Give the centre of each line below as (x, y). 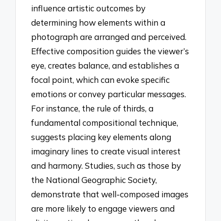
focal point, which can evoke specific (101, 79)
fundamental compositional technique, (105, 122)
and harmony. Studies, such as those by (106, 165)
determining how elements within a (98, 22)
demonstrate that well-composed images (110, 194)
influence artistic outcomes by (89, 8)
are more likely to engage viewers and (103, 208)
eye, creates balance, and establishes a (105, 65)
